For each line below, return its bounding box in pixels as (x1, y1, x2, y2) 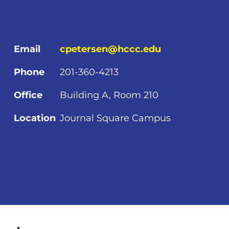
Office (14, 89, 43, 101)
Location (14, 112, 56, 124)
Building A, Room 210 (60, 89, 159, 101)
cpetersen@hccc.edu (60, 43, 162, 55)
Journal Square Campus (60, 112, 171, 124)
